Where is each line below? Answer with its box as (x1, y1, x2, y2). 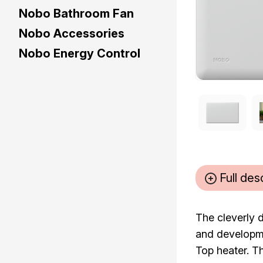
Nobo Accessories (19, 26, 124, 41)
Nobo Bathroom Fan (19, 6, 134, 21)
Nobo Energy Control (19, 46, 140, 60)
